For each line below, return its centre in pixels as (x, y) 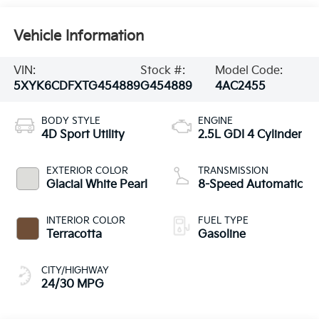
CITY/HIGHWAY (75, 271)
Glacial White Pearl (96, 185)
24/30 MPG (72, 285)
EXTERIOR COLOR (87, 171)
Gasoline (222, 235)
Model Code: (249, 71)
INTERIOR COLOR (85, 221)
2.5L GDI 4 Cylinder (250, 135)
